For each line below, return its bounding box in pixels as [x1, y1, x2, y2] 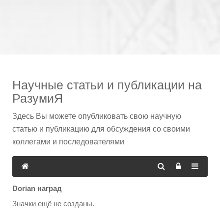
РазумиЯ [12, 91, 63, 106]
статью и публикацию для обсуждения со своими [12, 125, 190, 134]
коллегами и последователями [12, 137, 124, 146]
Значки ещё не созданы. [12, 200, 94, 208]
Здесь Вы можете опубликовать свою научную [12, 112, 181, 121]
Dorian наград [12, 184, 62, 193]
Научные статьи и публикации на [12, 78, 202, 92]
